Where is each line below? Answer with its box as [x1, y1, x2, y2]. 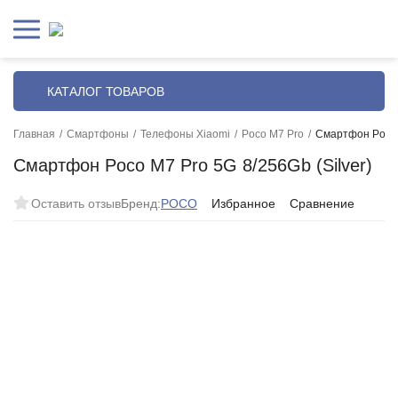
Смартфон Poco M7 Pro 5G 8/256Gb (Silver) [13, 155, 372, 175]
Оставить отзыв [31, 196, 121, 211]
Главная [13, 128, 55, 140]
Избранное [211, 196, 275, 211]
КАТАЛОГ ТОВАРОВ [47, 84, 164, 99]
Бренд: [121, 196, 161, 211]
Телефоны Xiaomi [140, 128, 230, 140]
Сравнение [290, 196, 354, 211]
